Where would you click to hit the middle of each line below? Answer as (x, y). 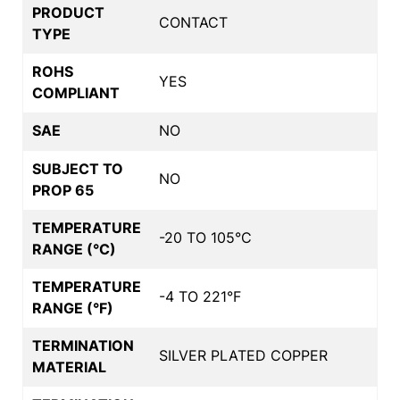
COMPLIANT (76, 92)
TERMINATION (83, 345)
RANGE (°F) (73, 308)
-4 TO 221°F (200, 296)
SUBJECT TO (78, 168)
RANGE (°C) (74, 249)
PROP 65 (63, 190)
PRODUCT (68, 12)
